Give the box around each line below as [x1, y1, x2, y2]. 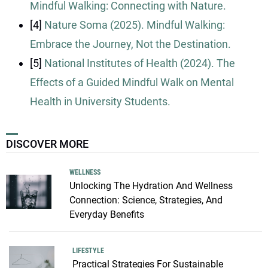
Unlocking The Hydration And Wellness [69, 179, 233, 191]
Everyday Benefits [69, 208, 144, 220]
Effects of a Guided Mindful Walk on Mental [30, 75, 234, 89]
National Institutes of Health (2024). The [44, 56, 235, 69]
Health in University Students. [30, 95, 170, 108]
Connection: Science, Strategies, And [69, 194, 223, 206]
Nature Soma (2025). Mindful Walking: [44, 18, 225, 31]
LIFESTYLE [72, 246, 104, 255]
